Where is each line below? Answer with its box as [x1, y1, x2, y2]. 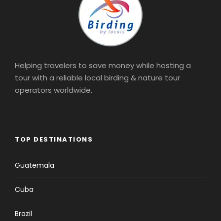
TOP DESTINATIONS [15, 134, 93, 144]
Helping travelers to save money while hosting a [15, 60, 191, 71]
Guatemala [15, 160, 54, 170]
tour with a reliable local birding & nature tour [15, 72, 180, 83]
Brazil [15, 208, 32, 219]
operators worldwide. [15, 84, 92, 95]
